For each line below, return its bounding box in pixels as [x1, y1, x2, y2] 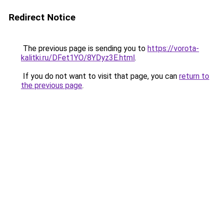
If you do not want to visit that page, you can [21, 72, 179, 81]
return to [179, 72, 209, 81]
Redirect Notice [9, 12, 75, 23]
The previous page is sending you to [21, 44, 147, 53]
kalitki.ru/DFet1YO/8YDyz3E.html [21, 53, 135, 62]
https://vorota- [147, 44, 199, 53]
